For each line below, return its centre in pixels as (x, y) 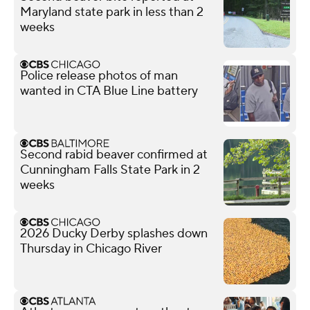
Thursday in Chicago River (91, 248)
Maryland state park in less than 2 (112, 12)
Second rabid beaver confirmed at (114, 154)
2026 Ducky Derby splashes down (114, 233)
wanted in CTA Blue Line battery (109, 91)
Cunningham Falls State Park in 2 (110, 170)
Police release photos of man (99, 75)
